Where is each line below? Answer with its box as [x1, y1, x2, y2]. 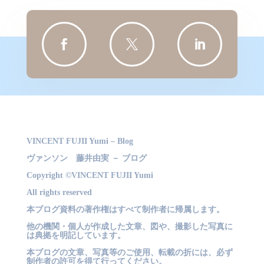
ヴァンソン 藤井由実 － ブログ [26, 154, 147, 163]
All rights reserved [26, 188, 92, 197]
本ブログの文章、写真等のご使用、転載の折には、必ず [26, 248, 233, 258]
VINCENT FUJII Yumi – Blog [26, 137, 133, 146]
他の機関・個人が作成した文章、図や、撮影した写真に [26, 222, 233, 232]
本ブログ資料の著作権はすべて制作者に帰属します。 [26, 205, 225, 214]
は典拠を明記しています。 [26, 231, 126, 240]
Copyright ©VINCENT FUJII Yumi [26, 171, 153, 180]
